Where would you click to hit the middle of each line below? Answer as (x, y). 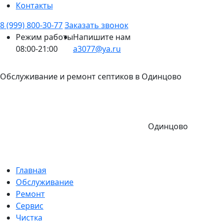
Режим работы (44, 37)
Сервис (30, 206)
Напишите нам (102, 37)
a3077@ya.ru (97, 49)
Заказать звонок (96, 25)
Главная (31, 170)
